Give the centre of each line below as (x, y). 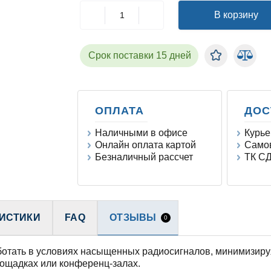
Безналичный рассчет (144, 157)
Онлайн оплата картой (145, 145)
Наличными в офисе (141, 133)
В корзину (236, 15)
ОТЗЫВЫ (133, 217)
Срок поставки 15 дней (140, 56)
